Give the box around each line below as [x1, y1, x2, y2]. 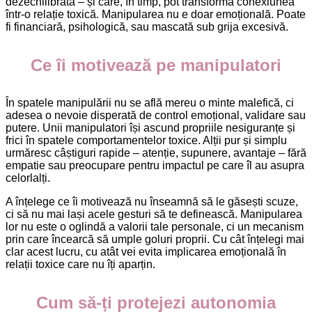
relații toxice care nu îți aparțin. [6, 258, 155, 271]
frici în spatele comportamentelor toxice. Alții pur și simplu [6, 134, 287, 147]
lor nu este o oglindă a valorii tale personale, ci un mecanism [6, 221, 304, 233]
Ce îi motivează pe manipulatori [31, 55, 281, 75]
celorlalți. [6, 172, 50, 185]
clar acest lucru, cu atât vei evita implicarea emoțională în [6, 246, 286, 258]
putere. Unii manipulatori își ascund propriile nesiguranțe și [6, 122, 295, 134]
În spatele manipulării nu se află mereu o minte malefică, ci [6, 97, 294, 109]
